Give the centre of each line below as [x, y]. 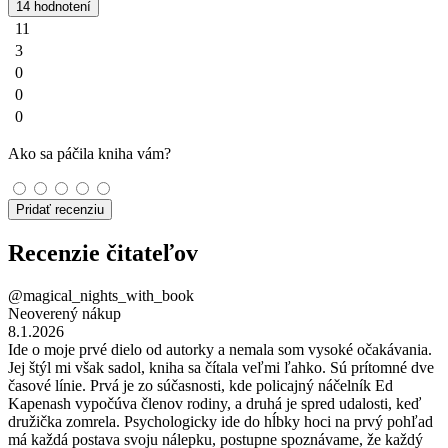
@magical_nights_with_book [101, 295]
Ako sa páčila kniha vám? [89, 153]
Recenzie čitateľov [103, 252]
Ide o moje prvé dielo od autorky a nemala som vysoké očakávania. [220, 349]
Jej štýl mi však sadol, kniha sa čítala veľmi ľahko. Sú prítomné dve [221, 367]
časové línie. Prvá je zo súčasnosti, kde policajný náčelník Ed [200, 385]
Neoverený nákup [64, 313]
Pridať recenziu [60, 209]
